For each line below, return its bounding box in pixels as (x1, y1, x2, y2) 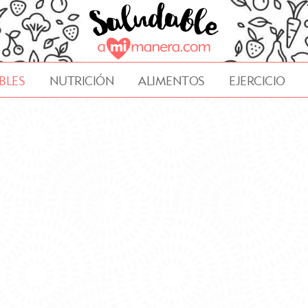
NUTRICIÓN (49, 74, 115, 88)
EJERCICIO (229, 74, 285, 88)
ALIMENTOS (138, 74, 205, 88)
